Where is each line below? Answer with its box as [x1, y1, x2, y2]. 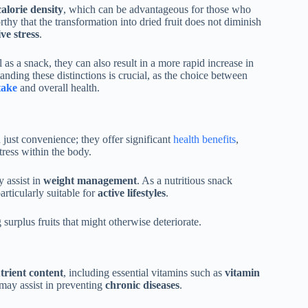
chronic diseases [105, 279, 179, 291]
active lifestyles [98, 186, 166, 199]
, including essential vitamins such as [63, 267, 225, 279]
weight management [43, 174, 137, 186]
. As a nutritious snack [137, 174, 232, 186]
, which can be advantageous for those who [63, 3, 251, 15]
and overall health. [17, 81, 100, 93]
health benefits [173, 133, 236, 145]
